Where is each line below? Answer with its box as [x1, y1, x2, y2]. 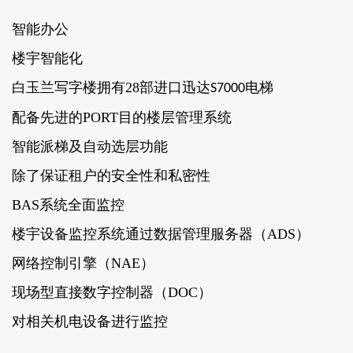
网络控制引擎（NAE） [12, 255, 154, 271]
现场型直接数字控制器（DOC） [12, 284, 212, 300]
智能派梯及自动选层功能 [12, 139, 168, 154]
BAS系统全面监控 [12, 197, 124, 213]
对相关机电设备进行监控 [12, 314, 168, 329]
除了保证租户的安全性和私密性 [12, 168, 210, 184]
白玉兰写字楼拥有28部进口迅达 [12, 80, 210, 95]
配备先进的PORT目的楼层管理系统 [12, 110, 232, 125]
